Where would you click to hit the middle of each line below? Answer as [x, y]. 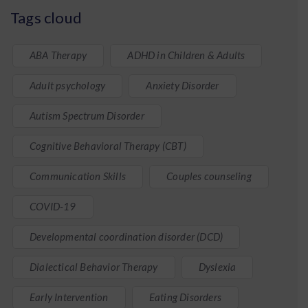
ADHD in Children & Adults [186, 55]
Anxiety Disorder [183, 85]
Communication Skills [78, 176]
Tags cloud [46, 18]
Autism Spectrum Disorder [87, 115]
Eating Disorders [185, 297]
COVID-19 [53, 206]
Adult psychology [68, 85]
